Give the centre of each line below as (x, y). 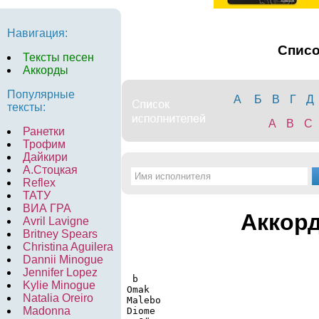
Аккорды (46, 70)
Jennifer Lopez (60, 272)
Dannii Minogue (63, 260)
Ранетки (44, 131)
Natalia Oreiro (58, 298)
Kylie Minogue (59, 285)
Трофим (44, 144)
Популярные (41, 94)
